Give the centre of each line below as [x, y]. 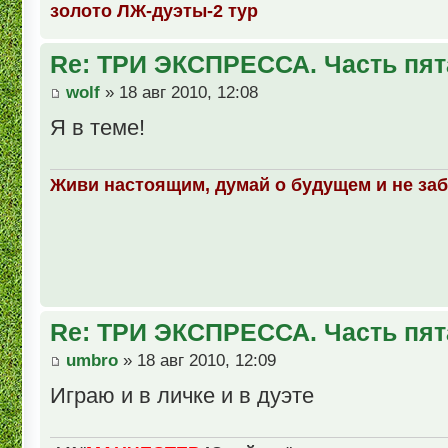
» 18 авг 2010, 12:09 [197, 360]
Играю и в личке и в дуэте [182, 395]
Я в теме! [97, 127]
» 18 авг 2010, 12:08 [179, 92]
